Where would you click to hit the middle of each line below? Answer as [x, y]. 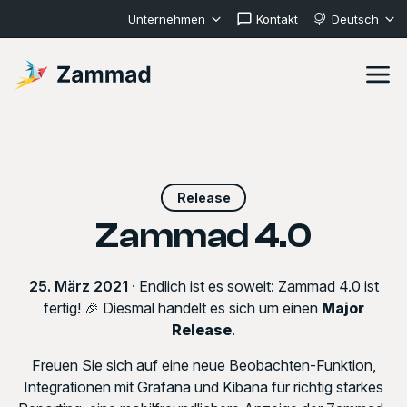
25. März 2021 [78, 286]
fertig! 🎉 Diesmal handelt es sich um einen [182, 308]
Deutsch [355, 19]
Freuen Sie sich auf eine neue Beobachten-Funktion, [203, 365]
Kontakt [277, 19]
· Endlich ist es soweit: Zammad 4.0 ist [253, 286]
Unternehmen [167, 19]
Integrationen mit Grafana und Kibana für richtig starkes [203, 387]
